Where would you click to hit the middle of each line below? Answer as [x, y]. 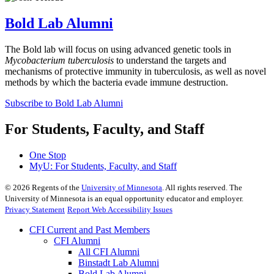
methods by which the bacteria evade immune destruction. [117, 82]
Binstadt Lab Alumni [119, 262]
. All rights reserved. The [202, 187]
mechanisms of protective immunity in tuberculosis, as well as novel [135, 71]
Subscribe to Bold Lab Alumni [64, 103]
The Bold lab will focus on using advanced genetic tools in [118, 49]
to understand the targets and [170, 60]
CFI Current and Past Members [90, 229]
